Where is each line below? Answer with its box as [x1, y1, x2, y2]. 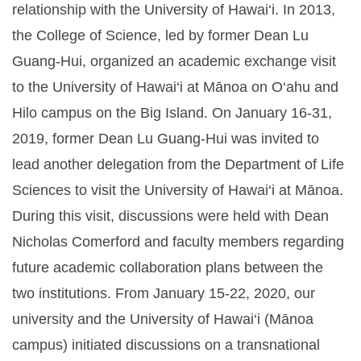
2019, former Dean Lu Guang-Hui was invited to [12, 131, 319, 147]
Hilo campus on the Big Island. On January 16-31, [12, 105, 332, 122]
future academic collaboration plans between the [12, 259, 323, 276]
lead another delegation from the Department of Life [12, 156, 344, 173]
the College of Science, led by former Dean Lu [12, 27, 309, 44]
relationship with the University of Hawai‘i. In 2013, [12, 2, 335, 19]
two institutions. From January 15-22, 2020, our [12, 285, 315, 302]
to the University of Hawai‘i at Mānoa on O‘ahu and [12, 79, 338, 96]
